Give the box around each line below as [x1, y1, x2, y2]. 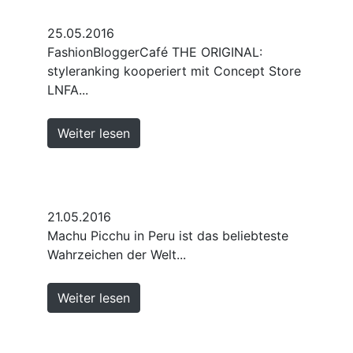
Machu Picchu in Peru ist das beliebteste [47, 227, 288, 243]
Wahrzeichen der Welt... [47, 246, 186, 262]
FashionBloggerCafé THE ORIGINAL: [47, 43, 262, 60]
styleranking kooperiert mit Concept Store [47, 62, 301, 79]
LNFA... [47, 81, 88, 98]
